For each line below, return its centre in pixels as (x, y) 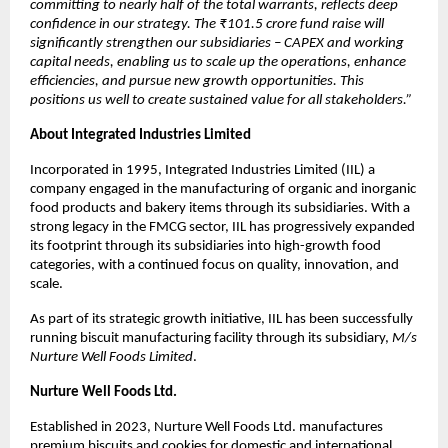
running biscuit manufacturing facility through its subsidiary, (211, 339)
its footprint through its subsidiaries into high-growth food (205, 247)
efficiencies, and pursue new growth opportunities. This (197, 82)
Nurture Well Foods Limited (111, 358)
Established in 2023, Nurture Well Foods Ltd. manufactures (206, 428)
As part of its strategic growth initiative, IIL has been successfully (221, 320)
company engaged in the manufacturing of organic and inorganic (223, 190)
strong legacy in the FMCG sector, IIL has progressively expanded (222, 228)
